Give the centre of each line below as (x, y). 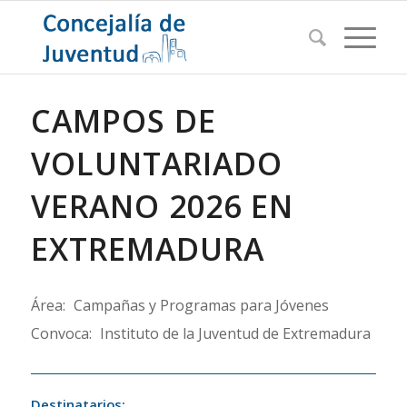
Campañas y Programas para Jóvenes (201, 306)
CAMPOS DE (123, 121)
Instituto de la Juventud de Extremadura (235, 333)
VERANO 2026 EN (162, 206)
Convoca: (61, 333)
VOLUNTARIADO (156, 164)
